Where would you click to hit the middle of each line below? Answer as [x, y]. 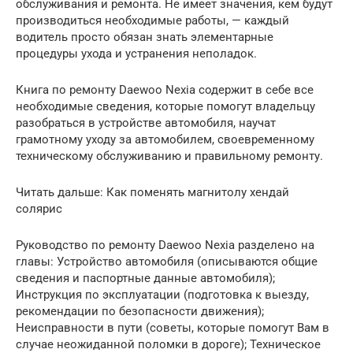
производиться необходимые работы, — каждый [152, 20]
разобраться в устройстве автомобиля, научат [146, 123]
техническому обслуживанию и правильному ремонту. [169, 156]
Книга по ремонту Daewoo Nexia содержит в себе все [165, 89]
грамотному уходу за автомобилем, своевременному [165, 139]
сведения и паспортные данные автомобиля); [145, 278]
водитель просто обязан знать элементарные [145, 37]
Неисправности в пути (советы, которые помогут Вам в [173, 327]
